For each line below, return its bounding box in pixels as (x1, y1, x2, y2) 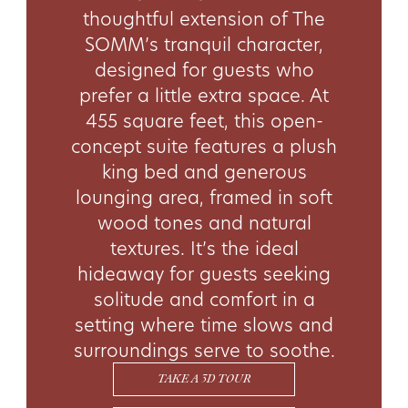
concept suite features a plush (71, 133, 337, 158)
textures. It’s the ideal (109, 235, 299, 260)
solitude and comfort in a (93, 286, 315, 311)
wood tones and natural (97, 209, 311, 234)
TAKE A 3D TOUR (157, 371, 251, 387)
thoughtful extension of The (83, 5, 325, 30)
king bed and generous (101, 158, 307, 183)
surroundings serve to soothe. (73, 337, 335, 362)
